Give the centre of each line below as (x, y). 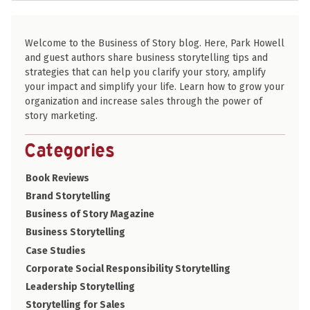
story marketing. (61, 116)
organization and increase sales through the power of (144, 102)
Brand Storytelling (68, 197)
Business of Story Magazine (90, 215)
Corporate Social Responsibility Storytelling (128, 268)
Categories (70, 149)
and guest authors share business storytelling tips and (146, 58)
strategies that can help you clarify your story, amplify (145, 73)
